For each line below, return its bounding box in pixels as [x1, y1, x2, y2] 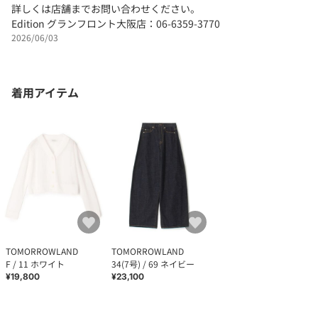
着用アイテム [11, 83, 79, 101]
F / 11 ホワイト [6, 258, 65, 270]
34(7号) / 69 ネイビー [111, 258, 195, 270]
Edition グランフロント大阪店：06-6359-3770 [11, 16, 220, 31]
